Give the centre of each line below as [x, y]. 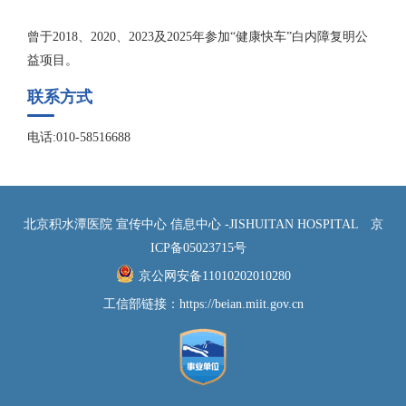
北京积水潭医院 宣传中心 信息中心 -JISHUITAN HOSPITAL [192, 225]
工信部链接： [141, 304]
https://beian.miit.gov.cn [241, 304]
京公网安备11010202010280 [214, 276]
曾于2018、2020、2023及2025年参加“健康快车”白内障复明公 [198, 37]
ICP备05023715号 [198, 248]
